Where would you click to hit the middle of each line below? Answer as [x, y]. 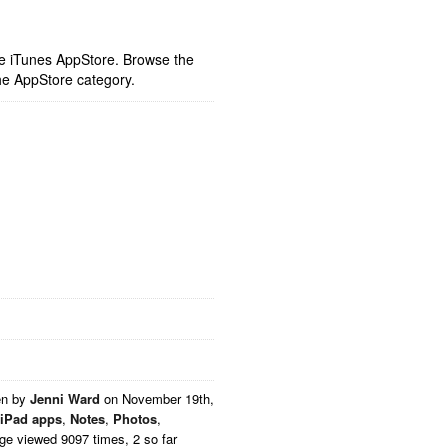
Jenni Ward [65, 398]
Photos [135, 418]
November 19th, [168, 398]
